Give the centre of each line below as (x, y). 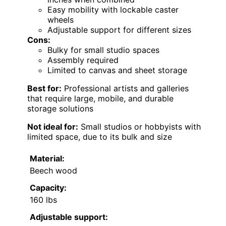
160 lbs (43, 200)
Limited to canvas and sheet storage (117, 70)
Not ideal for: (53, 126)
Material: (47, 158)
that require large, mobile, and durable (100, 98)
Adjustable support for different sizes (119, 30)
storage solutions (60, 108)
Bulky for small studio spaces (103, 50)
